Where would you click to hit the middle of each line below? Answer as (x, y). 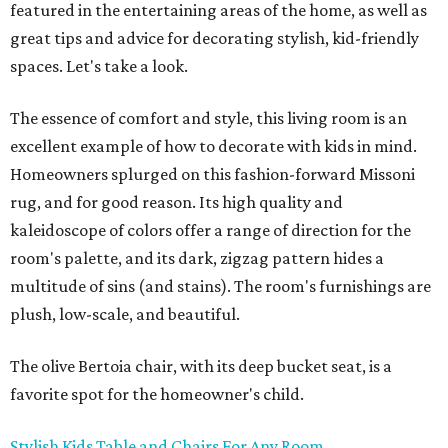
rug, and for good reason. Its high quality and (176, 202)
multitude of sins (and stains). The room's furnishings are (220, 286)
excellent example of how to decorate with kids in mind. (213, 146)
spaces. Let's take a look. (99, 66)
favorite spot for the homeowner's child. (157, 394)
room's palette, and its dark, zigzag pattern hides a (197, 258)
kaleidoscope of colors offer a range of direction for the (210, 230)
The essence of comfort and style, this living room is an (208, 118)
